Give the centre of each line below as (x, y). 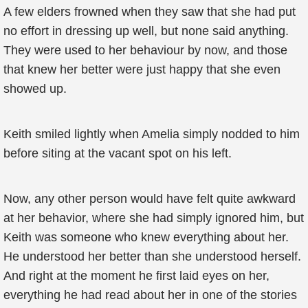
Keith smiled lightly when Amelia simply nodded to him (152, 134)
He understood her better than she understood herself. (152, 256)
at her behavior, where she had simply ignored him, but (154, 218)
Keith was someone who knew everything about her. (146, 237)
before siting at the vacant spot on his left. (118, 153)
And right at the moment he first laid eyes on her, (136, 276)
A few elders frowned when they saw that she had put (150, 12)
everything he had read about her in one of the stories (150, 295)
